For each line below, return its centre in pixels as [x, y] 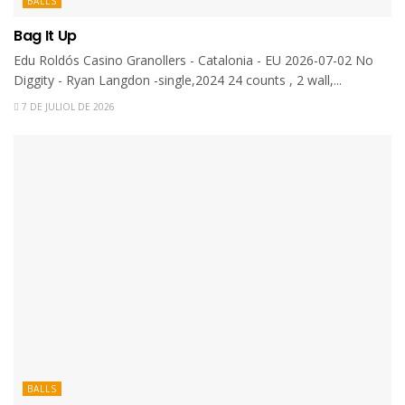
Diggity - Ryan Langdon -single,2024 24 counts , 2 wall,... [178, 80]
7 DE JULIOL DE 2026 [67, 106]
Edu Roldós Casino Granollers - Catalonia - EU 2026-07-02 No [193, 60]
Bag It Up [46, 35]
